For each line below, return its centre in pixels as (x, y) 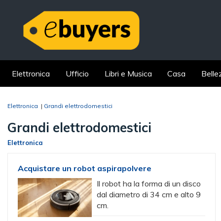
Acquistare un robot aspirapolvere (85, 168)
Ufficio (77, 74)
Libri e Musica (128, 74)
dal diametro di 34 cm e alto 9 (149, 194)
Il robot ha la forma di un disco (149, 184)
